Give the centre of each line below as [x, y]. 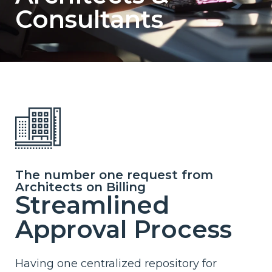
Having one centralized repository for [116, 263]
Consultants [89, 19]
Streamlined [92, 205]
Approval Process [124, 229]
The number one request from [114, 175]
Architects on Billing [80, 187]
